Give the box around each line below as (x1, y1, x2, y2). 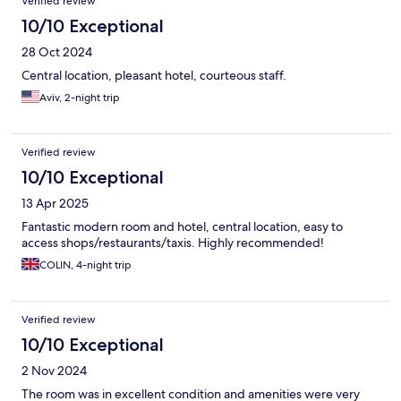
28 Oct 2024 (21, 43, 92, 60)
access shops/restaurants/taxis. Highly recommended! (21, 234, 324, 251)
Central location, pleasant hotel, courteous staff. (21, 66, 286, 83)
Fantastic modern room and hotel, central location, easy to (21, 218, 343, 235)
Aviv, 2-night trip (39, 90, 120, 105)
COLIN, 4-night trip (39, 257, 132, 272)
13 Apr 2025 (21, 194, 89, 211)
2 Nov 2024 (21, 362, 87, 379)
